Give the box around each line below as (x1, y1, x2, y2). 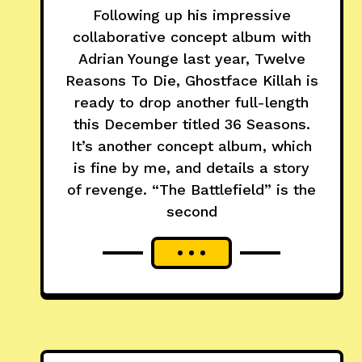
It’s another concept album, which (71, 137, 313, 154)
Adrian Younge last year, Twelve (78, 49, 305, 67)
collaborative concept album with (72, 27, 311, 45)
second (166, 202, 217, 220)
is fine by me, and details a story (74, 158, 310, 176)
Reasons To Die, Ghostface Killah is (65, 71, 318, 89)
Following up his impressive (92, 6, 291, 23)
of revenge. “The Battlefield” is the (67, 180, 317, 198)
